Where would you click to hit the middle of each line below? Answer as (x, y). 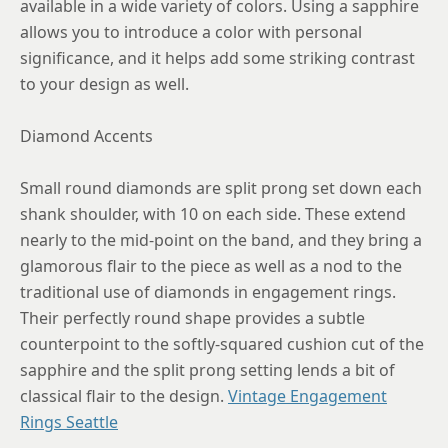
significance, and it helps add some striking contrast (217, 57)
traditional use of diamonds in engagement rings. (208, 291)
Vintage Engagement (307, 395)
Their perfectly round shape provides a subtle (192, 317)
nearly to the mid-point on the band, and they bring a (221, 239)
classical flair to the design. (124, 395)
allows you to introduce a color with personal (191, 31)
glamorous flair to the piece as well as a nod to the (211, 265)
